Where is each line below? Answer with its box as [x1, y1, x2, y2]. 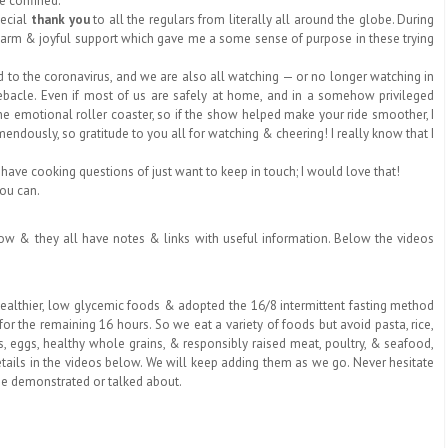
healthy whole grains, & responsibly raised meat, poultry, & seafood [43, 334, 432, 352]
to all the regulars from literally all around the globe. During [89, 10, 435, 28]
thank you [30, 10, 90, 28]
